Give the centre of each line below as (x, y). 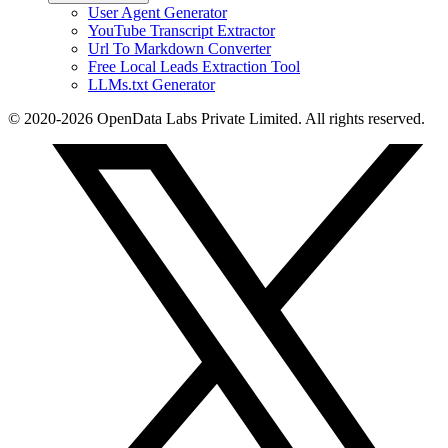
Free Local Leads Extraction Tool (194, 66)
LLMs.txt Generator (151, 84)
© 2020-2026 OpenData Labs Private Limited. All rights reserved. (216, 118)
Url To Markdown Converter (179, 48)
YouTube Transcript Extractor (181, 30)
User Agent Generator (157, 12)
